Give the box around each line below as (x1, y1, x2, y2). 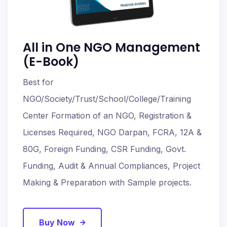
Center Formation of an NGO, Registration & (23, 110, 192, 121)
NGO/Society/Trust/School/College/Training (23, 94, 191, 104)
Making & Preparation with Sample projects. (23, 177, 192, 188)
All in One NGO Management (23, 39, 200, 56)
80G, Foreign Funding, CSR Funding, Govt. (23, 144, 186, 155)
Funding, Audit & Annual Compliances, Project (23, 161, 200, 171)
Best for (23, 77, 54, 88)
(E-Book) (23, 53, 79, 70)
